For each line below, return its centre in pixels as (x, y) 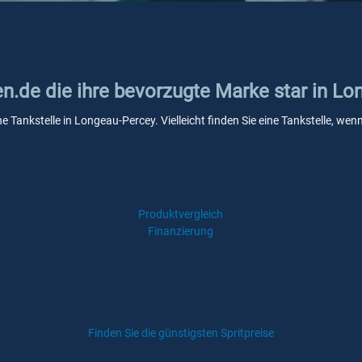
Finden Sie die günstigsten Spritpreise (181, 333)
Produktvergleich (181, 214)
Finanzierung (181, 231)
